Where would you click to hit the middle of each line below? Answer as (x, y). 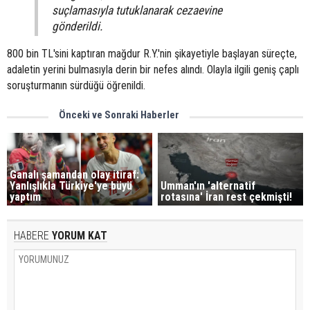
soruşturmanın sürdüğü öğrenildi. (76, 85)
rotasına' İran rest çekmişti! (227, 197)
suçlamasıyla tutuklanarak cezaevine (137, 10)
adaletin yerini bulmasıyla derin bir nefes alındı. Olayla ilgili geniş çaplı (153, 70)
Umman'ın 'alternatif (208, 185)
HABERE (31, 235)
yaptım (25, 197)
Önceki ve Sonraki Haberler (119, 115)
